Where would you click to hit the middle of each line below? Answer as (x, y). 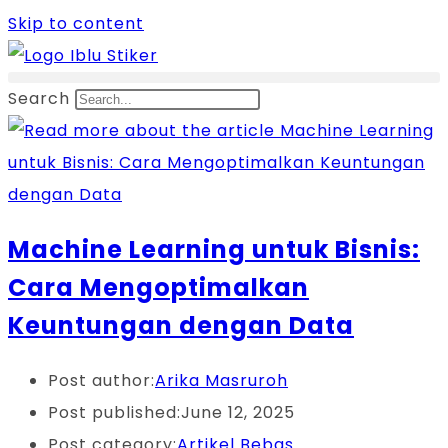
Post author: (101, 380)
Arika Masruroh (221, 380)
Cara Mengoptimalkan (158, 287)
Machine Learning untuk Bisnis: (214, 249)
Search (39, 98)
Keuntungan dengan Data (181, 325)
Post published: (114, 412)
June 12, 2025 (238, 412)
